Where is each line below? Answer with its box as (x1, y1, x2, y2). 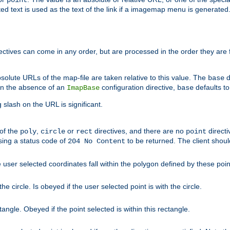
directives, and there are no (92, 127, 186, 136)
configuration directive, (100, 83, 177, 92)
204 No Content (68, 137, 125, 146)
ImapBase (67, 84, 100, 92)
